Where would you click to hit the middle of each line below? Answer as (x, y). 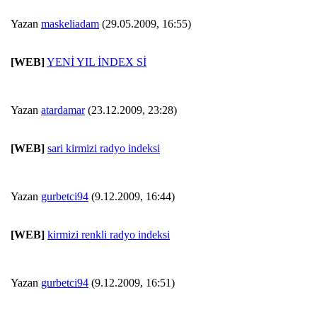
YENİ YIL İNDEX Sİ (97, 62)
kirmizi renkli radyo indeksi (109, 235)
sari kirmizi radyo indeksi (104, 149)
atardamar (63, 110)
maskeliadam (70, 24)
